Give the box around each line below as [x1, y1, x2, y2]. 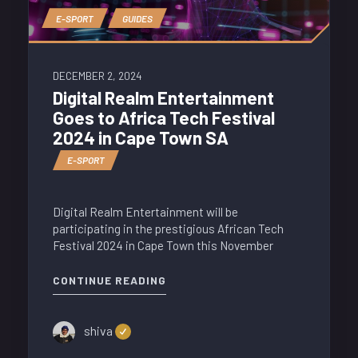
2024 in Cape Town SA [53, 127, 229, 149]
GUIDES [122, 12, 153, 24]
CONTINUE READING [53, 273, 166, 288]
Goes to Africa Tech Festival [53, 107, 275, 129]
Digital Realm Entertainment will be [53, 205, 238, 220]
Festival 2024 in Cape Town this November [53, 238, 273, 253]
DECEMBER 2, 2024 [53, 68, 142, 82]
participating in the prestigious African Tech [53, 221, 284, 237]
